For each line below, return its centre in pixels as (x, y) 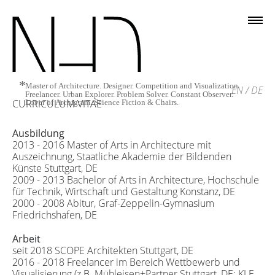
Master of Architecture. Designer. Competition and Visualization (133, 86)
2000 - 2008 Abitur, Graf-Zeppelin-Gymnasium (113, 203)
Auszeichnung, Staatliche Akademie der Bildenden (122, 157)
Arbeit (26, 238)
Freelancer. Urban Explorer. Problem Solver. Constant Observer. (130, 94)
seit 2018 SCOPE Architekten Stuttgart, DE (103, 250)
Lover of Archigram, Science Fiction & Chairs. (102, 102)
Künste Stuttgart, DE (55, 168)
